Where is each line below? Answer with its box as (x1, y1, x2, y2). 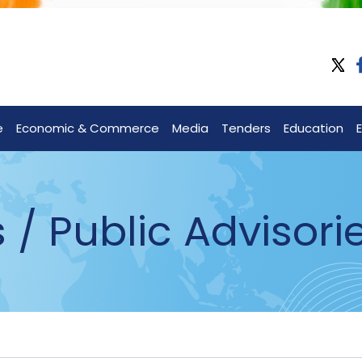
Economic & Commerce (16, 120, 159, 137)
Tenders (221, 120, 271, 137)
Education (284, 120, 343, 137)
